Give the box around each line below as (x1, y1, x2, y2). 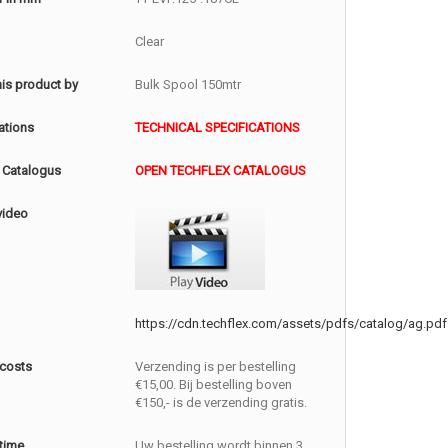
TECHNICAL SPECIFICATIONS (135, 120, 301, 135)
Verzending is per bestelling (135, 359, 297, 374)
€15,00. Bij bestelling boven (135, 377, 293, 392)
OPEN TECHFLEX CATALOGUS (135, 163, 307, 178)
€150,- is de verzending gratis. (135, 395, 308, 410)
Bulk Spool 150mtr (135, 77, 242, 92)
